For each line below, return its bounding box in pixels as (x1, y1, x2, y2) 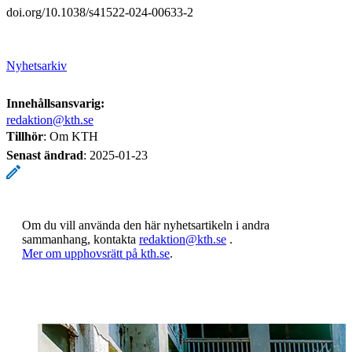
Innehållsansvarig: (6, 96, 104, 110)
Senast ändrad (6, 148, 83, 162)
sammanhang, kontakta (22, 232, 139, 246)
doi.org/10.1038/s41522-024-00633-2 (6, 5, 193, 19)
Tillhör (6, 129, 43, 143)
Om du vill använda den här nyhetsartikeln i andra (22, 218, 269, 232)
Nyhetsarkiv (6, 58, 67, 72)
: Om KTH (43, 129, 98, 143)
